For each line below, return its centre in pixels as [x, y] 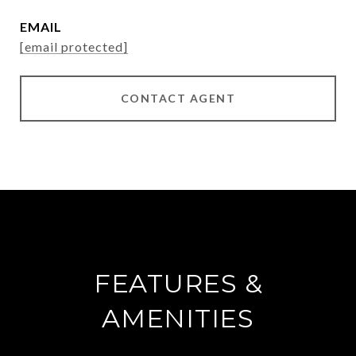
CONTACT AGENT [178, 98]
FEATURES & [178, 283]
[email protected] [74, 46]
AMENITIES [178, 318]
